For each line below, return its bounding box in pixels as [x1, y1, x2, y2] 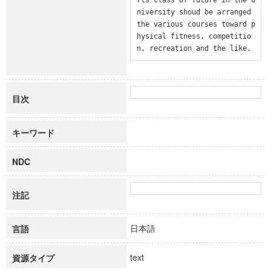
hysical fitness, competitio [136, 31, 251, 41]
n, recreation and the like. [136, 44, 251, 53]
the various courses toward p [136, 19, 255, 28]
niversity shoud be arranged [136, 7, 251, 16]
